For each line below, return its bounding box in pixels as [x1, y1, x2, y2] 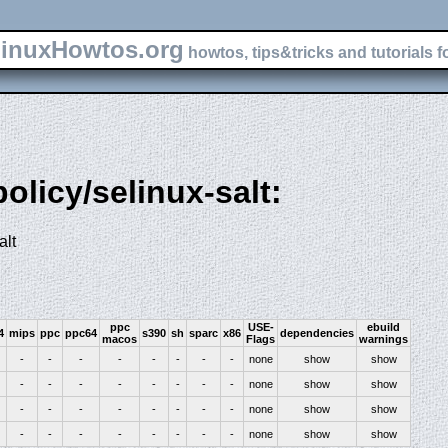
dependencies [280, 326, 354, 339]
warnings [359, 332, 408, 345]
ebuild [367, 320, 400, 333]
